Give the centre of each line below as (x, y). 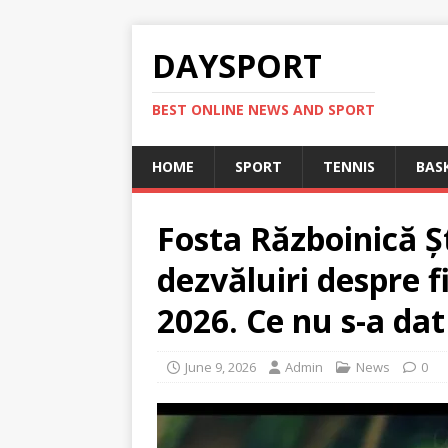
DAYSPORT (237, 65)
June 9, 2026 (220, 367)
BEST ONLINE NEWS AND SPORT (263, 109)
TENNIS (349, 166)
